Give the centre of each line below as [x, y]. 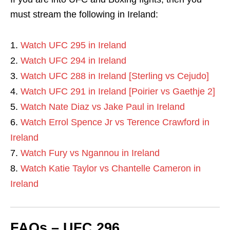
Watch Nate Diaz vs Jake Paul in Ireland [103, 107]
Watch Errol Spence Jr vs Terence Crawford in [115, 122]
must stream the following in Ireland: [84, 15]
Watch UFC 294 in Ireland [73, 61]
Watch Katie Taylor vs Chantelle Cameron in [111, 169]
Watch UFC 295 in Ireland [73, 45]
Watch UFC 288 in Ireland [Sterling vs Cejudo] [115, 76]
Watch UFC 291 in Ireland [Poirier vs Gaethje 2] [118, 92]
